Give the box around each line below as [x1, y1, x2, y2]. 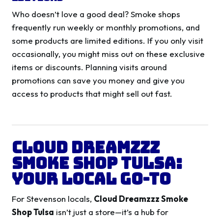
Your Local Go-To [12, 168, 171, 190]
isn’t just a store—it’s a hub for [54, 207, 168, 218]
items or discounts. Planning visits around [12, 62, 167, 73]
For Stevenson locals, [12, 193, 94, 204]
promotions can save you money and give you [12, 75, 185, 86]
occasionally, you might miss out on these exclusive [12, 49, 205, 59]
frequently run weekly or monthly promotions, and [12, 22, 200, 33]
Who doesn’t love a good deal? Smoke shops [12, 9, 180, 20]
